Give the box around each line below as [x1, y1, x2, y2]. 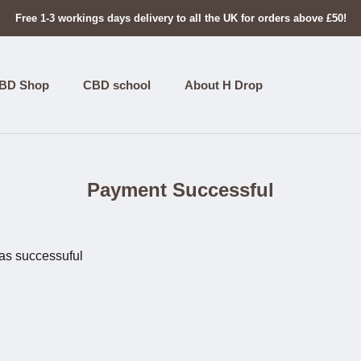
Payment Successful [87, 179, 274, 201]
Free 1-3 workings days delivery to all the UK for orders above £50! [15, 12, 346, 24]
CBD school [83, 77, 151, 92]
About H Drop [185, 77, 263, 92]
